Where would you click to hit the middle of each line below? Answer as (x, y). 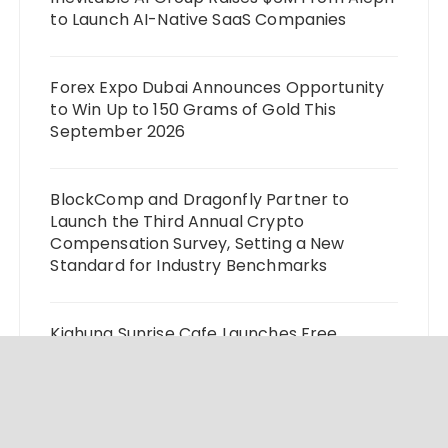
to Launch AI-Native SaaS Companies (198, 19)
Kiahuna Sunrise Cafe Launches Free (194, 333)
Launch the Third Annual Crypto (177, 221)
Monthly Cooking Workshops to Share (201, 355)
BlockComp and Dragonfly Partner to (200, 199)
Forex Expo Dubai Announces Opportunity (217, 87)
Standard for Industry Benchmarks (189, 265)
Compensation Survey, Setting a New (197, 243)
